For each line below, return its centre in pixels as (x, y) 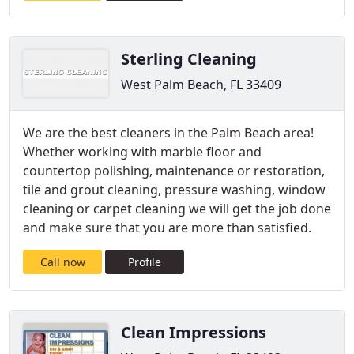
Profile (145, 262)
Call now (62, 262)
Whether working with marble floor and (142, 152)
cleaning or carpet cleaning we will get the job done (177, 209)
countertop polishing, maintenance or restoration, (174, 171)
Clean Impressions (194, 332)
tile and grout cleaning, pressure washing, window (174, 190)
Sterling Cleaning (189, 59)
